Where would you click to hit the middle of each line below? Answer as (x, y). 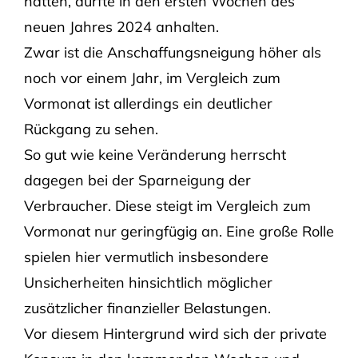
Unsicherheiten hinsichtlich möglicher (148, 283)
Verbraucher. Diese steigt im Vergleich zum (167, 206)
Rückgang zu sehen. (91, 129)
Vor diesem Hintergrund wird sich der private (175, 334)
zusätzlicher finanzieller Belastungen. (147, 308)
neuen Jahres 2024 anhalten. (121, 27)
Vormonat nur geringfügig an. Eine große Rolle (179, 232)
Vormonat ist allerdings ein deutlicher (148, 104)
